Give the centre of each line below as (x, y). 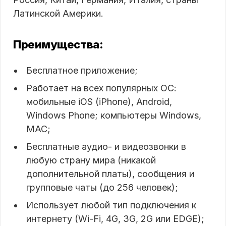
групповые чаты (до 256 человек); (102, 187)
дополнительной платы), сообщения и (110, 174)
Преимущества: (58, 44)
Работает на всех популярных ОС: (101, 88)
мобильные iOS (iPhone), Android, (99, 101)
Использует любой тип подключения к (111, 205)
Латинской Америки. (58, 13)
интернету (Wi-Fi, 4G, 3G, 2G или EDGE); (115, 218)
